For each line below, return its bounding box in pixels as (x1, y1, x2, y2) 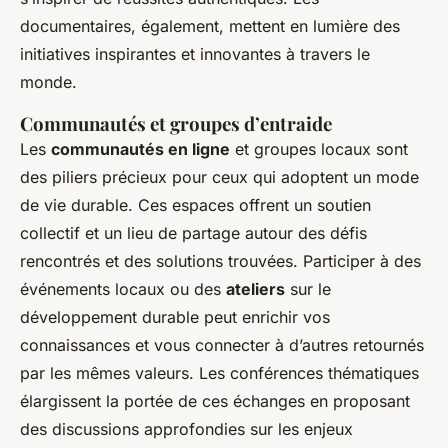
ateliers (226, 278, 285, 299)
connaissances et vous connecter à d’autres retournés (20, 334, 424, 355)
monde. (20, 71, 77, 92)
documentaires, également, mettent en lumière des (20, 15, 400, 36)
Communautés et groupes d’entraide (20, 110, 332, 136)
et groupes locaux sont (230, 138, 408, 159)
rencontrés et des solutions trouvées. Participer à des (20, 250, 421, 271)
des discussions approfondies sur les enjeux (20, 418, 353, 439)
